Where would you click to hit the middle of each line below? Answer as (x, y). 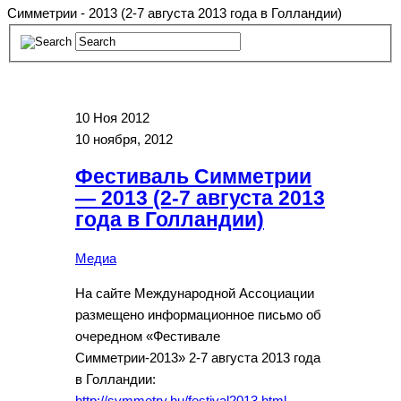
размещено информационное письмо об (198, 315)
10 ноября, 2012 (124, 139)
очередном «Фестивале (148, 336)
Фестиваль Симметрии (193, 177)
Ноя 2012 (121, 117)
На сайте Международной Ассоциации (195, 293)
